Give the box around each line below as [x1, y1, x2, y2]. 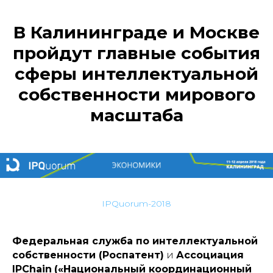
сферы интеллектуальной [15, 63, 258, 85]
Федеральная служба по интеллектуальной [12, 235, 258, 247]
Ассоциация [176, 249, 244, 261]
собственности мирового [18, 84, 255, 105]
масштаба [90, 105, 183, 126]
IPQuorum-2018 [102, 197, 171, 209]
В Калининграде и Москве [13, 22, 260, 43]
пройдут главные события [13, 43, 260, 64]
